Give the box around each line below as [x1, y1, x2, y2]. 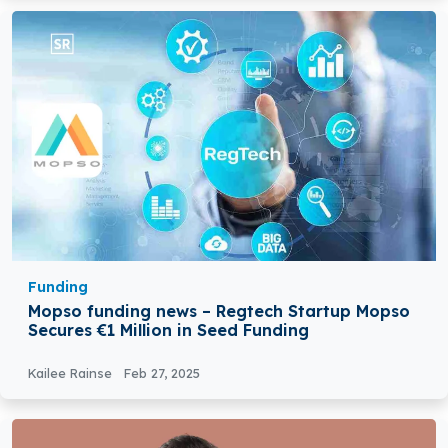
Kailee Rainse [28, 365, 116, 382]
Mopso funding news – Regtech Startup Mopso [28, 301, 410, 322]
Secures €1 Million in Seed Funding [28, 320, 309, 341]
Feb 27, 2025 [124, 365, 200, 382]
